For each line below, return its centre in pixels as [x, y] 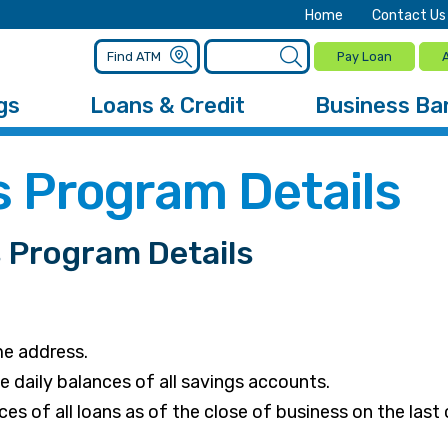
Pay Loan [364, 56]
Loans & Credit [167, 105]
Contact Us [409, 15]
